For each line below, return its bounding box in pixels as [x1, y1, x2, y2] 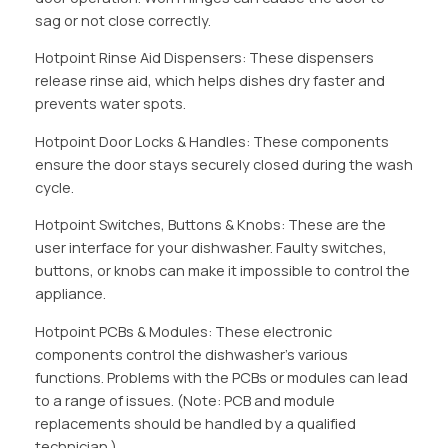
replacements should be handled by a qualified [34, 413, 356, 433]
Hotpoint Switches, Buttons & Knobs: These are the [34, 215, 386, 235]
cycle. [34, 177, 74, 197]
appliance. [34, 284, 106, 304]
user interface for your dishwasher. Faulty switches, [34, 238, 387, 258]
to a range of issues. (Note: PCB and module [34, 390, 335, 410]
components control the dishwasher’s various [34, 344, 348, 364]
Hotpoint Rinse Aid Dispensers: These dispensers [34, 48, 374, 68]
